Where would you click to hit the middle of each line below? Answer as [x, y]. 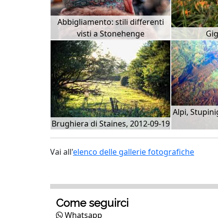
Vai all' [62, 152]
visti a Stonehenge [110, 34]
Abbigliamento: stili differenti [110, 22]
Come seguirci [92, 203]
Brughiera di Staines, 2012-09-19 [110, 124]
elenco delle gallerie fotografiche [134, 152]
